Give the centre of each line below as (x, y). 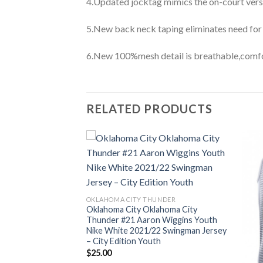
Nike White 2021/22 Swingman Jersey (156, 231)
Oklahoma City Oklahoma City (141, 210)
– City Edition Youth (123, 241)
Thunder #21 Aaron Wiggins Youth (151, 220)
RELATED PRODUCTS (149, 109)
